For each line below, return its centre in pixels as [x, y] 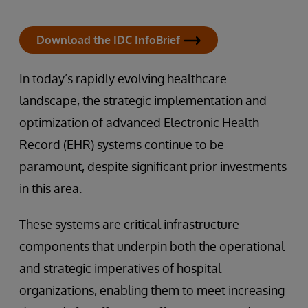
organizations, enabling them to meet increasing [152, 290]
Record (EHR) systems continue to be [122, 144]
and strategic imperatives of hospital [120, 268]
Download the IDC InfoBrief [108, 40]
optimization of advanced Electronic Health [139, 122]
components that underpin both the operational [152, 246]
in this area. [51, 188]
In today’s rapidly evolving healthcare [123, 78]
